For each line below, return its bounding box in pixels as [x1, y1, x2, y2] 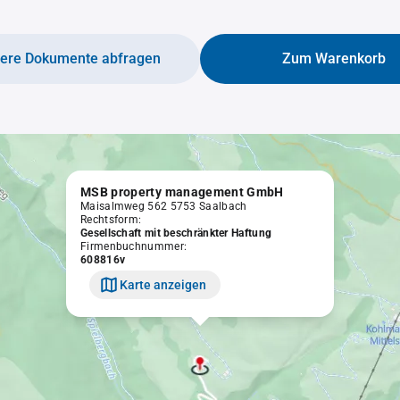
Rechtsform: [80, 213, 142, 226]
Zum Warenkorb [282, 50, 386, 67]
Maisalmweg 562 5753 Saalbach [80, 200, 247, 212]
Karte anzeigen [120, 277, 206, 292]
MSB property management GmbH [80, 185, 284, 199]
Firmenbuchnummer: [80, 240, 187, 253]
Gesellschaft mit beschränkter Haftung [80, 227, 272, 239]
